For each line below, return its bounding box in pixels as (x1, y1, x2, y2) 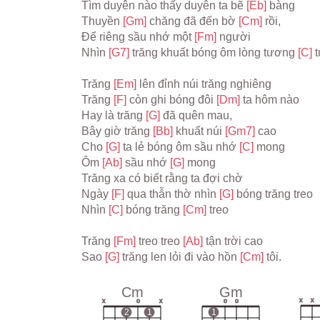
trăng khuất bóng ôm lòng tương (132, 46, 298, 59)
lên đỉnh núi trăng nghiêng (139, 78, 271, 90)
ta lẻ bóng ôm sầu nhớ (123, 141, 239, 153)
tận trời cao (206, 235, 263, 247)
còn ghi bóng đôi (129, 94, 216, 106)
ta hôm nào (243, 94, 299, 106)
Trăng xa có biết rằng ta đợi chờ (81, 172, 243, 184)
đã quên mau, (163, 109, 235, 121)
